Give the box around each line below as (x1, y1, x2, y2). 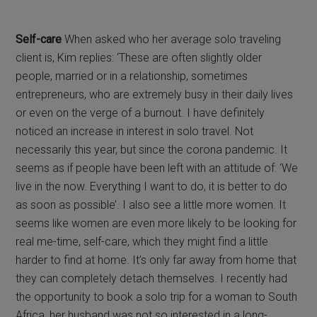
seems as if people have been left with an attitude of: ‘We (16, 161, 299, 175)
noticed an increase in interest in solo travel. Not (16, 125, 254, 139)
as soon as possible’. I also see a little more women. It (16, 198, 287, 212)
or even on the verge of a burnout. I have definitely (16, 106, 265, 120)
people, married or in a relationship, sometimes (16, 69, 248, 83)
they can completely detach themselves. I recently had (16, 272, 288, 286)
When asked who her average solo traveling (62, 33, 282, 47)
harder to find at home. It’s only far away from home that (16, 253, 297, 267)
